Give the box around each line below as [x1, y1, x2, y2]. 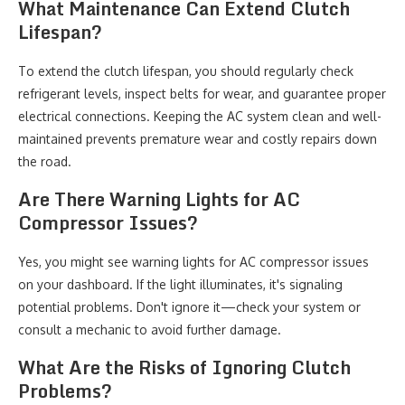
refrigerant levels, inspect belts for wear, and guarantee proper [18, 86, 386, 101]
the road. [18, 154, 71, 169]
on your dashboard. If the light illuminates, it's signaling [18, 277, 343, 292]
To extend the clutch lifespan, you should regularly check [18, 63, 353, 79]
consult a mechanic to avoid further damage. [18, 322, 281, 337]
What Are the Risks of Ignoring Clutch [18, 353, 351, 382]
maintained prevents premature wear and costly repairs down [18, 131, 377, 146]
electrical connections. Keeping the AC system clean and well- [18, 108, 381, 124]
